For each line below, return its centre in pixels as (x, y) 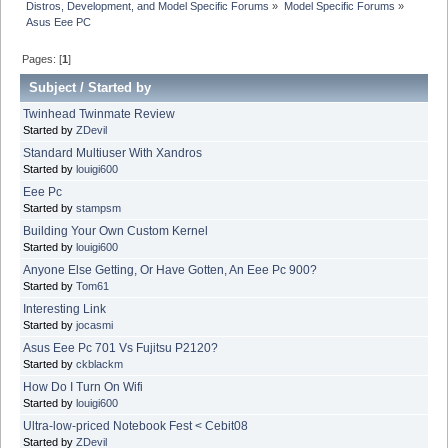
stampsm (98, 208)
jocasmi (94, 325)
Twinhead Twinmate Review (99, 114)
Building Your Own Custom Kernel (115, 231)
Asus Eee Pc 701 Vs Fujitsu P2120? (120, 348)
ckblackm (99, 364)
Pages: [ (42, 58)
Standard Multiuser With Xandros (112, 153)
